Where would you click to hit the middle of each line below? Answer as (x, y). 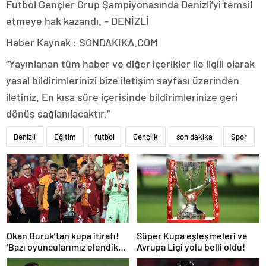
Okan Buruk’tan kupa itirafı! (63, 235)
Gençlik (145, 137)
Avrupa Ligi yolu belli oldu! (191, 246)
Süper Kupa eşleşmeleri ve (192, 235)
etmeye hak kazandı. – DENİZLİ (77, 21)
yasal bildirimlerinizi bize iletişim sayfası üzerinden (123, 80)
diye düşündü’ (36, 258)
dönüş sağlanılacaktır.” (58, 113)
